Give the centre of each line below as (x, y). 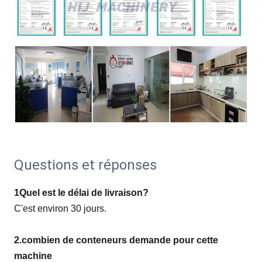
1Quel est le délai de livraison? (81, 193)
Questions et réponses (85, 165)
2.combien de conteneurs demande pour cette (116, 240)
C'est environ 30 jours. (60, 209)
